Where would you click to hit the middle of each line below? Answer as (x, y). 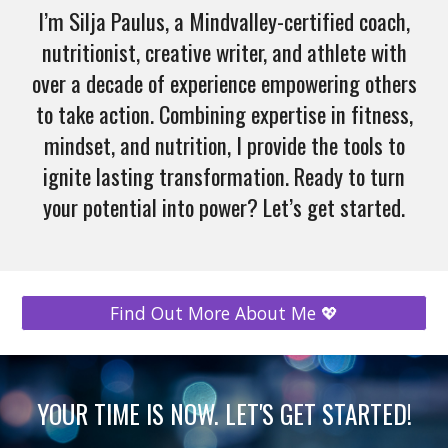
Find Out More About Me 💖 (224, 313)
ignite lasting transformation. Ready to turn (224, 176)
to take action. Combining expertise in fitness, (224, 114)
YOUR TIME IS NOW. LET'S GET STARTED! (224, 413)
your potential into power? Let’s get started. (224, 207)
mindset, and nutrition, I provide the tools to (224, 145)
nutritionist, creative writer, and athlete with (224, 52)
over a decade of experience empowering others (224, 83)
